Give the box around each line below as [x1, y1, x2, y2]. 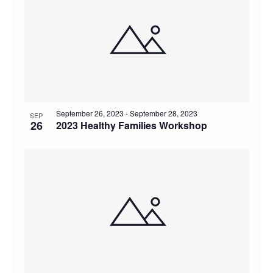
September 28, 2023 [129, 108, 197, 119]
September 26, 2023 [55, 108, 124, 119]
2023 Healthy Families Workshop [55, 118, 207, 133]
